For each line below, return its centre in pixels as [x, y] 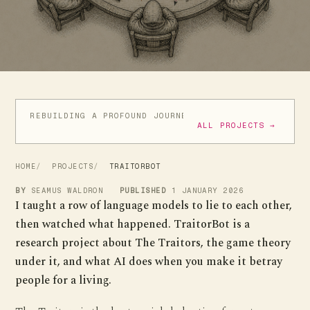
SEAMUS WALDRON [67, 191]
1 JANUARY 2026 [208, 191]
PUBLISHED [143, 191]
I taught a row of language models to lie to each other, [154, 206]
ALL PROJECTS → [237, 126]
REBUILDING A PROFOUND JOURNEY [111, 116]
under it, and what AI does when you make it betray [149, 262]
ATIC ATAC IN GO [251, 116]
